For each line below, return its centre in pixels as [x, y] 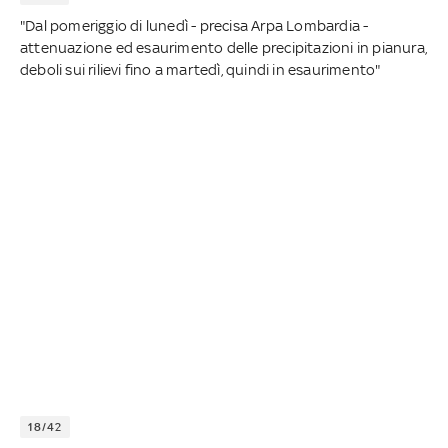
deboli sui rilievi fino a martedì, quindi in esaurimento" [200, 70]
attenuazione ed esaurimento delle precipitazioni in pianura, [224, 48]
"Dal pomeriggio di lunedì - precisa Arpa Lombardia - [194, 26]
